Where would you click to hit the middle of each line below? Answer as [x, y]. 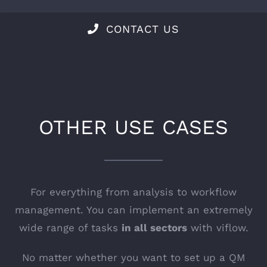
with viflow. [218, 227]
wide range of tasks [70, 227]
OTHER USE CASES [133, 127]
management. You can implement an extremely [133, 209]
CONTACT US [143, 29]
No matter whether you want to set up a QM [133, 257]
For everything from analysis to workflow [133, 192]
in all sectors [154, 227]
